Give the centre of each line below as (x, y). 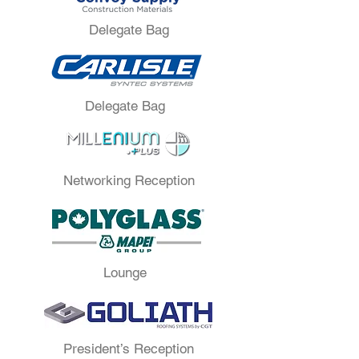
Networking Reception (129, 180)
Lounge (125, 272)
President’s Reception (129, 349)
